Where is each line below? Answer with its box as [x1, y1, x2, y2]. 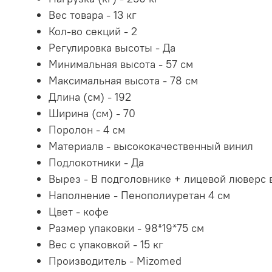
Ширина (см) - [49, 106, 123, 121]
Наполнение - [49, 188, 121, 203]
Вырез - [49, 172, 91, 186]
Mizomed [137, 254, 182, 268]
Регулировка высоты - [49, 41, 163, 55]
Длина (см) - [49, 90, 115, 104]
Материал [49, 139, 98, 154]
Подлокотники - [49, 155, 131, 170]
